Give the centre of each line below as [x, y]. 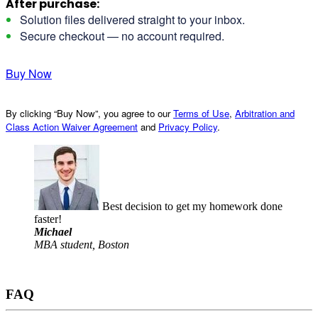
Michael [53, 232]
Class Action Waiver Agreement [72, 127]
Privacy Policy [188, 127]
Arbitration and [265, 114]
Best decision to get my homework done [191, 207]
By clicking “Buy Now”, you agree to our [89, 114]
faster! [48, 219]
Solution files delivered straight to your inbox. [132, 20]
